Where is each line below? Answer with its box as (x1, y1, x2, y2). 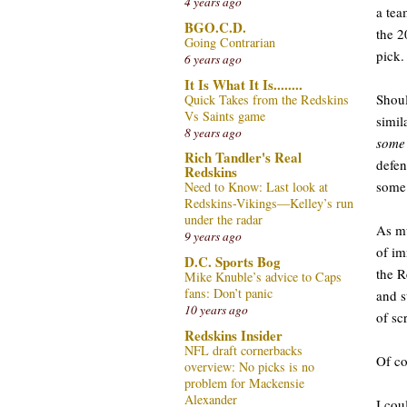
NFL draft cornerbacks (184, 341, 303, 359)
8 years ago (184, 124, 242, 141)
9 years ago (184, 228, 242, 245)
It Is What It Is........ (184, 74, 303, 94)
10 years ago (184, 302, 248, 318)
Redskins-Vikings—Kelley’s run (184, 194, 353, 213)
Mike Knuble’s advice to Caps (184, 268, 342, 285)
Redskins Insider (184, 324, 283, 345)
